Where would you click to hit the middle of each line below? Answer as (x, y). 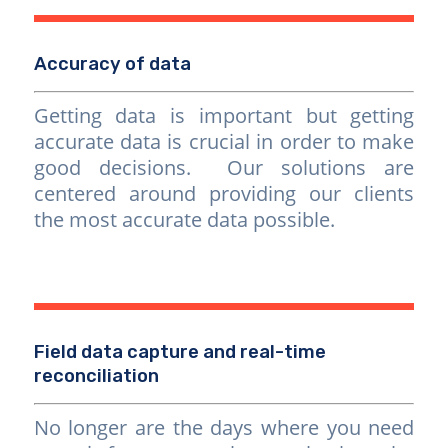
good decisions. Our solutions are (224, 167)
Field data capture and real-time (179, 351)
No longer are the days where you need (224, 427)
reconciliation (96, 375)
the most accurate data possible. (184, 219)
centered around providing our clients (224, 193)
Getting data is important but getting (224, 115)
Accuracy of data (112, 63)
